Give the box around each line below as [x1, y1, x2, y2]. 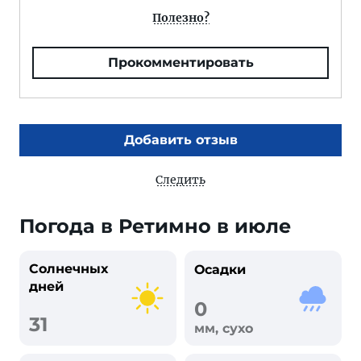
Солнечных [29, 261, 108, 276]
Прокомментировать [107, 55, 254, 70]
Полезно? [151, 10, 210, 25]
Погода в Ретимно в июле [19, 214, 291, 238]
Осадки [194, 261, 246, 277]
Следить [156, 172, 205, 187]
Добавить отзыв [123, 132, 238, 147]
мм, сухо [194, 321, 253, 336]
